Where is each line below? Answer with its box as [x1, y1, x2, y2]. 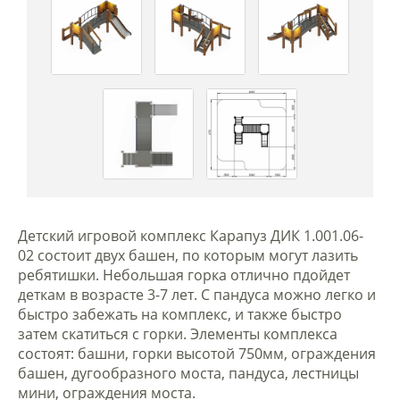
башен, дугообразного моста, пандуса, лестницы [18, 363, 359, 383]
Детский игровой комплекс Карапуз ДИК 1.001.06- [18, 226, 363, 246]
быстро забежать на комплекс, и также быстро [18, 304, 342, 324]
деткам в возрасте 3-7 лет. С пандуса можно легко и [18, 285, 376, 304]
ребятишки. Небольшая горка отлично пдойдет [18, 265, 350, 285]
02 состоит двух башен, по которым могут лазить [18, 246, 358, 265]
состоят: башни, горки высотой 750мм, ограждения [18, 344, 376, 363]
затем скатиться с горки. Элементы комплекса [18, 324, 337, 344]
